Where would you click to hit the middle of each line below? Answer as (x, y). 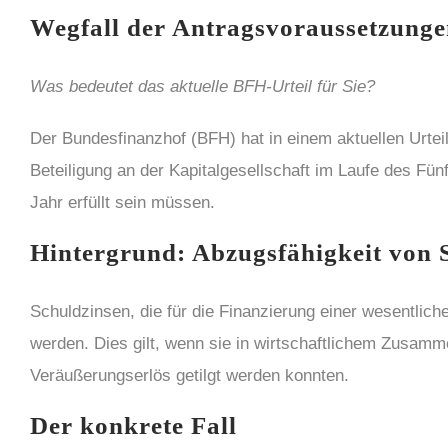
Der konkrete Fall (133, 425)
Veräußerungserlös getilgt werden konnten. (189, 375)
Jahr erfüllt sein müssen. (122, 202)
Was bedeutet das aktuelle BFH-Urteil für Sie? (202, 86)
